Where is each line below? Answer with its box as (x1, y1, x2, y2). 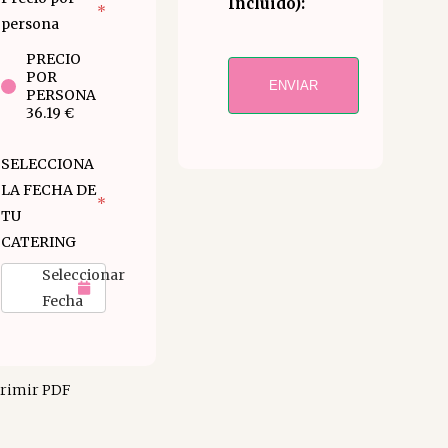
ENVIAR (268, 78, 318, 93)
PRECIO (26, 50, 81, 68)
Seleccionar (42, 266, 125, 284)
